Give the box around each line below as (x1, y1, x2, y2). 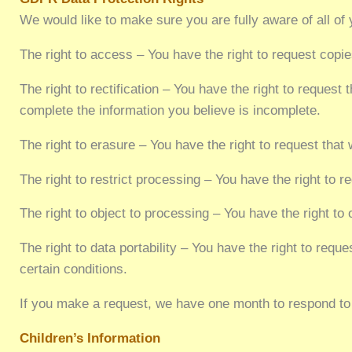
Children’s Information (20, 330, 161, 346)
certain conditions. (20, 262, 128, 277)
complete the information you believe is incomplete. (20, 103, 321, 119)
